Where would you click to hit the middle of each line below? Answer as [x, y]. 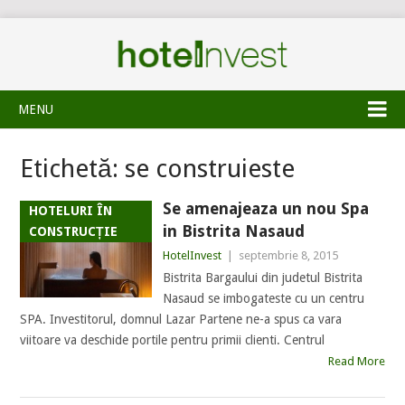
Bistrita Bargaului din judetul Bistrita [262, 278]
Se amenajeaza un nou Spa [265, 208]
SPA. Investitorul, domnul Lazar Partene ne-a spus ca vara [181, 319]
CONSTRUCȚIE [74, 231]
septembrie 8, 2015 [288, 255]
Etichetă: [73, 169]
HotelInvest [192, 255]
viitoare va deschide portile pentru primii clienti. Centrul [173, 340]
